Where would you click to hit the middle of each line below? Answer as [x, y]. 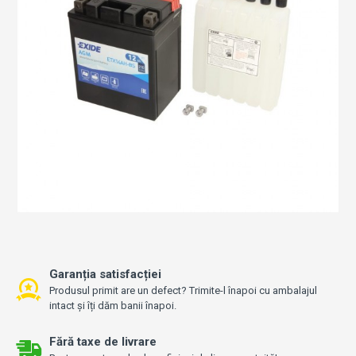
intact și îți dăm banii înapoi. [113, 306]
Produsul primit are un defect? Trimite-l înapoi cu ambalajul [183, 290]
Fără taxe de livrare [103, 342]
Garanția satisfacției [105, 274]
